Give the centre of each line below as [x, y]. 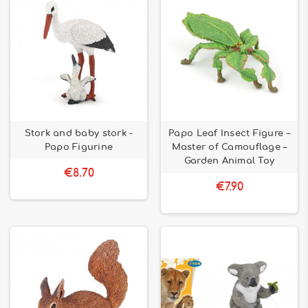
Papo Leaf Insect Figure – [229, 133]
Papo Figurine [79, 147]
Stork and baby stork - [79, 133]
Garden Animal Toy [229, 161]
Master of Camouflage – [229, 147]
